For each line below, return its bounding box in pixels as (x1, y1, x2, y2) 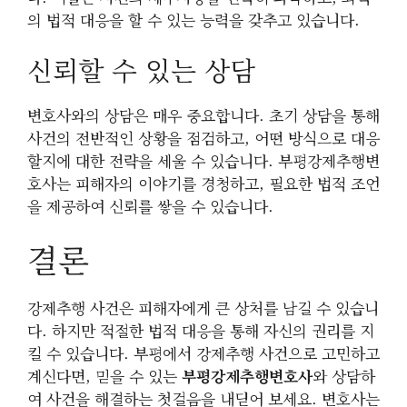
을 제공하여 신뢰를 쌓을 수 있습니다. (27, 194, 273, 217)
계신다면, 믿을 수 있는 (27, 364, 182, 388)
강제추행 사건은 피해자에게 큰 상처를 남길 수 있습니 (27, 296, 379, 320)
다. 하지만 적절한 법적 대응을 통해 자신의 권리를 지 (27, 319, 374, 342)
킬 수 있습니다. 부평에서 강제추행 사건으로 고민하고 (27, 342, 380, 365)
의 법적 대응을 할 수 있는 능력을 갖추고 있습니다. (27, 8, 360, 32)
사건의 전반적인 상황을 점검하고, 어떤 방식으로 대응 (27, 125, 380, 149)
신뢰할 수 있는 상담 (27, 50, 255, 88)
